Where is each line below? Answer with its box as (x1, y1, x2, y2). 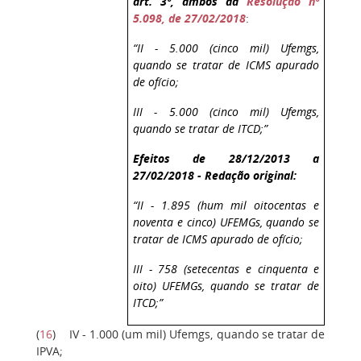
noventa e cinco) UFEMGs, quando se (133, 214, 320, 230)
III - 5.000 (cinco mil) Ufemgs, (133, 103, 320, 119)
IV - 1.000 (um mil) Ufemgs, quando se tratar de (68, 326, 326, 342)
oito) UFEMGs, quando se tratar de (133, 277, 320, 293)
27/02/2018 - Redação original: (133, 167, 297, 183)
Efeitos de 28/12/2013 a (133, 150, 320, 166)
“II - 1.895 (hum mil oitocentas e (133, 197, 320, 213)
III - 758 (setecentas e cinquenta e (133, 260, 320, 276)
